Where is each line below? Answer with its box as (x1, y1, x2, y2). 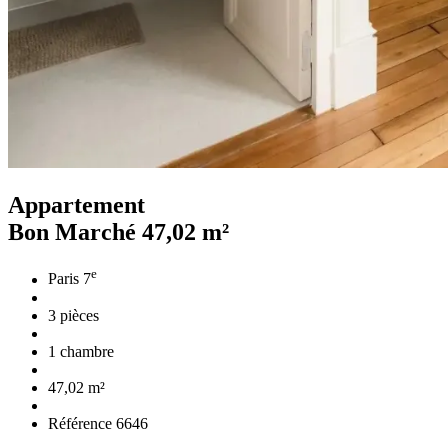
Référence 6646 (48, 414, 148, 432)
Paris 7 (48, 270, 91, 288)
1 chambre (48, 342, 114, 360)
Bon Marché (8, 219, 142, 246)
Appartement (8, 192, 145, 219)
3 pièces (48, 306, 99, 324)
